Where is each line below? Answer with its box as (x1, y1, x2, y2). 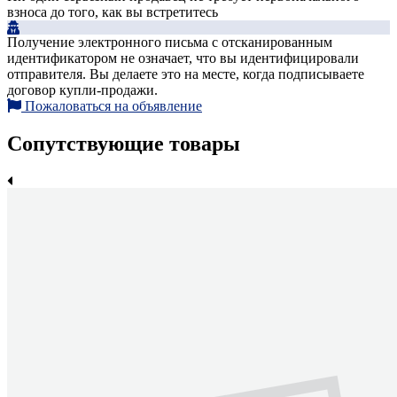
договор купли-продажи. (7, 82, 158, 98)
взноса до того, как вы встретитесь (7, 4, 218, 20)
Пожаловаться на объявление (25, 98, 202, 114)
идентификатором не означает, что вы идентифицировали (7, 51, 359, 66)
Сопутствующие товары (7, 132, 240, 156)
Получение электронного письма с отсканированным (7, 35, 332, 51)
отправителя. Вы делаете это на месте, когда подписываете (7, 66, 364, 82)
